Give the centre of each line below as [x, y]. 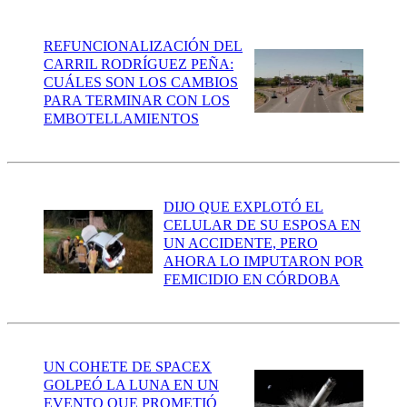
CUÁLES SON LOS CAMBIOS [141, 83]
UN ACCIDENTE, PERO [241, 243]
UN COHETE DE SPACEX [128, 367]
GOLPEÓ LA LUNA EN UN [131, 385]
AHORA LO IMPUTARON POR [263, 261]
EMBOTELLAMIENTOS [121, 119]
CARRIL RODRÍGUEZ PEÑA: [139, 65]
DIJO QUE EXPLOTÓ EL [243, 206]
